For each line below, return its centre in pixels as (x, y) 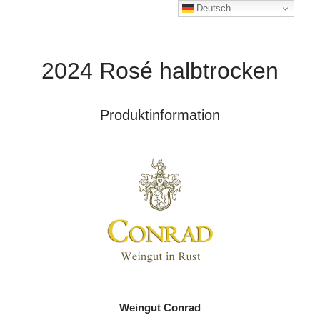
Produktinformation (160, 115)
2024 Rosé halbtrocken (160, 71)
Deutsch (212, 8)
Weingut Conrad (160, 307)
